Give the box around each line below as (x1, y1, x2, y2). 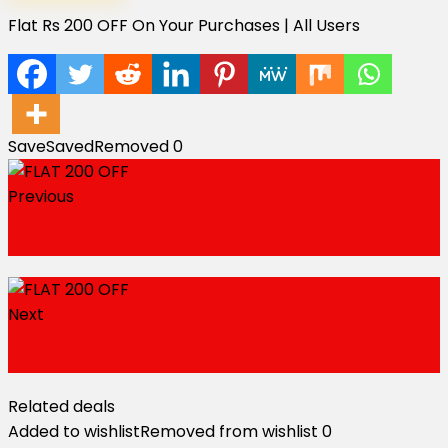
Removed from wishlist (140, 420, 318, 444)
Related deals (8, 395, 115, 419)
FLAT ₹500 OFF (8, 231, 127, 255)
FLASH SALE (8, 349, 101, 373)
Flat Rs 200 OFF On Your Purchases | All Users (8, 14, 360, 38)
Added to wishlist (8, 420, 140, 444)
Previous (8, 185, 74, 209)
